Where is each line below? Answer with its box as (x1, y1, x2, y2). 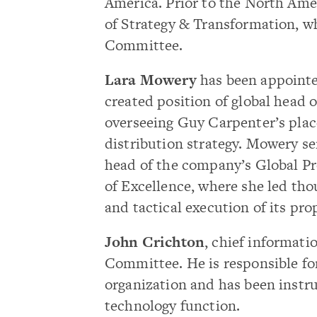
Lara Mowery (105, 69, 197, 90)
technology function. (105, 295, 241, 316)
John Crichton (105, 231, 205, 252)
